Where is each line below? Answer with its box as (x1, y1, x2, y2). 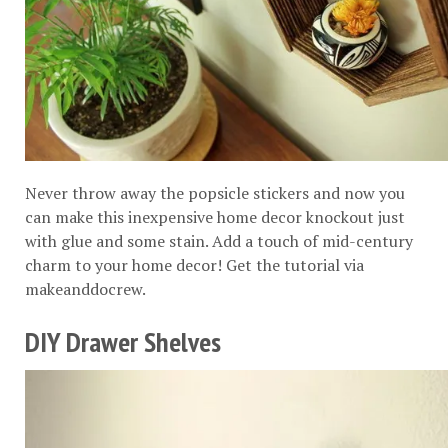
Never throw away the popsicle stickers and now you (25, 182, 405, 205)
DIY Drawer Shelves (25, 322, 221, 360)
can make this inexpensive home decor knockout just (25, 206, 405, 229)
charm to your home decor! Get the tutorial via (25, 254, 364, 277)
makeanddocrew (25, 278, 142, 301)
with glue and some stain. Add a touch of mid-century (25, 230, 413, 253)
